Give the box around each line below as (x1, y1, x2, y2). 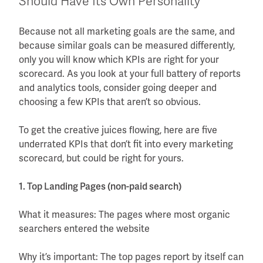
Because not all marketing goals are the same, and (19, 25, 235, 38)
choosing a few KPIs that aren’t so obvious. (19, 95, 201, 108)
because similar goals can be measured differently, (19, 39, 235, 52)
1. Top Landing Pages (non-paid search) (19, 180, 181, 193)
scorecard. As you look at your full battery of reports (19, 67, 241, 80)
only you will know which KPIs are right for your (19, 53, 219, 66)
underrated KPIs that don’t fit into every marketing (19, 137, 233, 150)
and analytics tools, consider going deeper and (19, 81, 217, 94)
